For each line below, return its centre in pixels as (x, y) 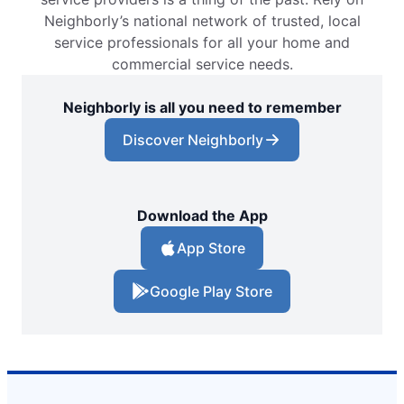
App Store (211, 248)
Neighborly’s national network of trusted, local (202, 21)
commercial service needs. (202, 64)
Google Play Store (211, 292)
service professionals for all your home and (202, 43)
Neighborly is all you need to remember (202, 108)
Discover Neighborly (193, 140)
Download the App (202, 216)
